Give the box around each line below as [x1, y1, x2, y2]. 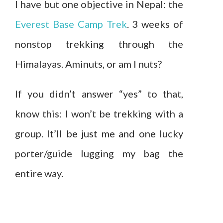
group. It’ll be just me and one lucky [15, 127, 183, 139]
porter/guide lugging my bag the [15, 147, 183, 159]
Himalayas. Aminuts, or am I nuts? [15, 57, 162, 70]
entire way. [15, 167, 63, 179]
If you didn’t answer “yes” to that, [15, 87, 183, 100]
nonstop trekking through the [15, 37, 183, 50]
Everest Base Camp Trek [15, 17, 127, 30]
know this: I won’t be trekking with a [15, 107, 183, 119]
